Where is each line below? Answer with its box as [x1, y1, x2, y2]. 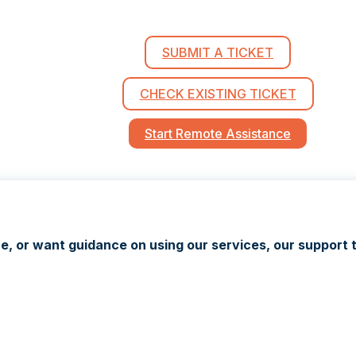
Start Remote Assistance [145, 125, 291, 141]
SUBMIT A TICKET [162, 44, 273, 60]
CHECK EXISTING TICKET [139, 85, 296, 102]
